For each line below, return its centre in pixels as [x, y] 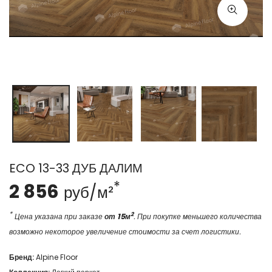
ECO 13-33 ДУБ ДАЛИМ [76, 168]
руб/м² [89, 192]
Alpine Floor [57, 257]
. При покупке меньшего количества [198, 216]
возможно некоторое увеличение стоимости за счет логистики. [125, 232]
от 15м [117, 216]
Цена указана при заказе [59, 216]
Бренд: [22, 257]
